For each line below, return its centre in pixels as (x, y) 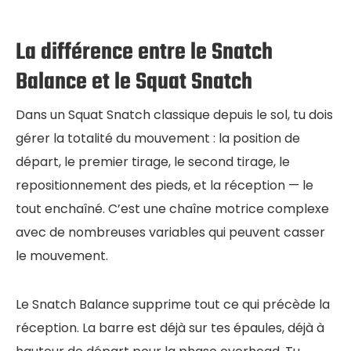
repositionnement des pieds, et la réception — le (165, 185)
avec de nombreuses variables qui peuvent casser (170, 232)
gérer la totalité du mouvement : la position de (158, 138)
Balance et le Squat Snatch (134, 82)
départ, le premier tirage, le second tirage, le (153, 161)
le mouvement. (62, 255)
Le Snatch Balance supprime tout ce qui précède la (173, 304)
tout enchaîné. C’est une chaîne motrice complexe (172, 208)
